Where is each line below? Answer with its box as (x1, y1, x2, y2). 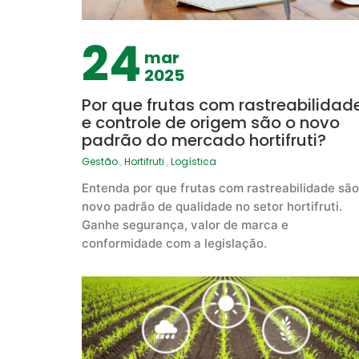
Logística (171, 155, 216, 169)
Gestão (82, 155, 118, 169)
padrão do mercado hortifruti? (82, 129, 326, 152)
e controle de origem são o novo (82, 111, 340, 135)
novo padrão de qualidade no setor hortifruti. (82, 199, 342, 215)
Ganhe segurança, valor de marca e (82, 217, 288, 233)
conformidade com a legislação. (82, 236, 267, 252)
